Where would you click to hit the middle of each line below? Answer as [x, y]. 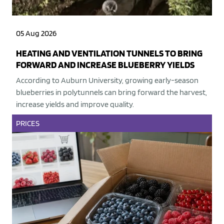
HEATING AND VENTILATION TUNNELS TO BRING [109, 53]
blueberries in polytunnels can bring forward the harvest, [111, 92]
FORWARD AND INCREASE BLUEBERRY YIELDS [105, 65]
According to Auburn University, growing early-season [107, 80]
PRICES [28, 123]
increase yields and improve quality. [75, 104]
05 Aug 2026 [36, 33]
